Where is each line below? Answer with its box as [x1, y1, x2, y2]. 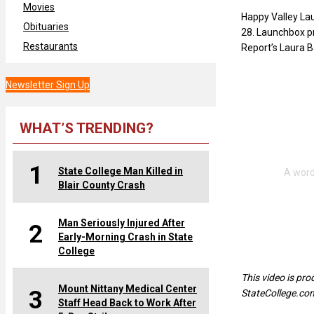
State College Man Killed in [58, 165, 183, 177]
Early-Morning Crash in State [58, 231, 193, 243]
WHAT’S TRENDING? [20, 119, 153, 137]
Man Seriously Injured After [58, 217, 185, 228]
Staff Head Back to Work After [58, 296, 196, 308]
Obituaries [23, 20, 69, 32]
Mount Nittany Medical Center [58, 282, 197, 294]
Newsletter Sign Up [6, 78, 90, 90]
